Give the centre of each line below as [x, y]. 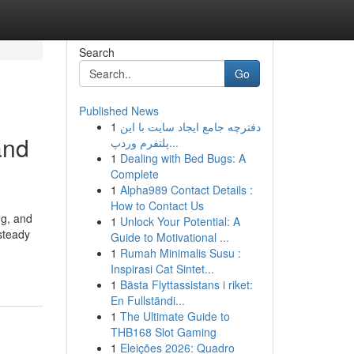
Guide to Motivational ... [169, 237]
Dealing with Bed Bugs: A [183, 158]
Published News [119, 111]
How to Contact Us [157, 205]
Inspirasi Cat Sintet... [162, 269]
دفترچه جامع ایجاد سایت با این [190, 126]
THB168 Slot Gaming [163, 332]
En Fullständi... [147, 300]
